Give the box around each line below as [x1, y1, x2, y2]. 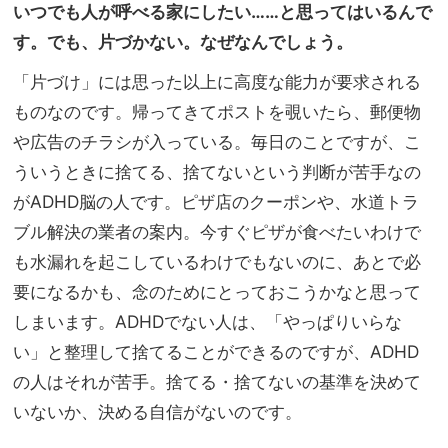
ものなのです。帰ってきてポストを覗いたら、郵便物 [13, 100, 421, 122]
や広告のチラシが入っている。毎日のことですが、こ [13, 130, 421, 152]
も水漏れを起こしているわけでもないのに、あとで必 [13, 250, 421, 272]
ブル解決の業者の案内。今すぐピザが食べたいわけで [13, 220, 421, 242]
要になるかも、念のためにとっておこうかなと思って [13, 280, 421, 302]
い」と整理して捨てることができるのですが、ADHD [13, 340, 419, 362]
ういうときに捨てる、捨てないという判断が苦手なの [13, 160, 421, 182]
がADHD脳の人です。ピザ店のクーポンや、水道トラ [13, 190, 419, 212]
